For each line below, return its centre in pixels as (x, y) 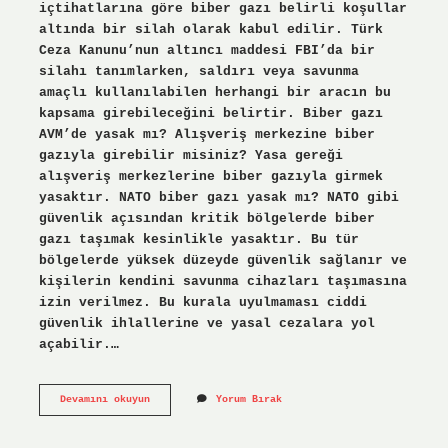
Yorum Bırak (248, 399)
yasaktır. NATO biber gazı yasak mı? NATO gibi (218, 197)
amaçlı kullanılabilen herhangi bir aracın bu (214, 92)
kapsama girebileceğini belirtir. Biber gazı (210, 113)
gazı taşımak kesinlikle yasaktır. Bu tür (198, 239)
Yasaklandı (178, 440)
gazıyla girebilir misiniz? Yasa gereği (190, 155)
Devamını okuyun (104, 399)
